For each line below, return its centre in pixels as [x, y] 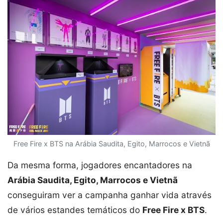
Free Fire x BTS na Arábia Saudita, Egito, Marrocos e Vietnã [111, 143]
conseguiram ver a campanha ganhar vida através [110, 195]
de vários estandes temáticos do [75, 210]
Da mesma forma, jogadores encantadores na [100, 165]
